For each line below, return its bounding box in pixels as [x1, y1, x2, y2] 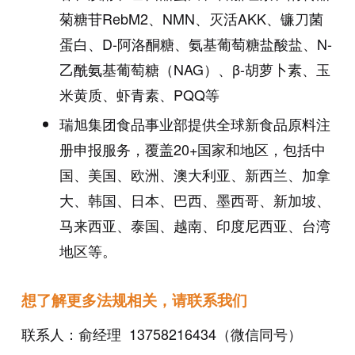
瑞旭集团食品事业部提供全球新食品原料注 [59, 113, 330, 135]
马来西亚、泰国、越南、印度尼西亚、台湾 [59, 215, 330, 236]
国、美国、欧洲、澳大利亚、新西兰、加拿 [59, 164, 330, 185]
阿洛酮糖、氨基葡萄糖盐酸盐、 [116, 33, 317, 55]
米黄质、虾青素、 [59, 84, 174, 105]
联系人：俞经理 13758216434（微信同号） [21, 323, 302, 345]
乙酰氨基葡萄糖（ [59, 59, 174, 80]
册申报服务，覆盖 [59, 139, 174, 160]
